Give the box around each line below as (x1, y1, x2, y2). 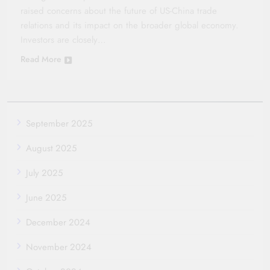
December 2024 (26, 215, 90, 229)
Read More (20, 52, 61, 65)
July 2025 (26, 166, 63, 180)
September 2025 (26, 116, 92, 130)
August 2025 (26, 141, 77, 155)
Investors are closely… (20, 33, 106, 46)
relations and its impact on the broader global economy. (20, 18, 239, 32)
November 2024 (26, 240, 92, 254)
